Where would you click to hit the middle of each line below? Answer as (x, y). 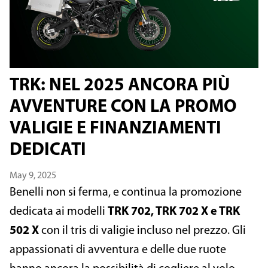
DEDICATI (48, 150)
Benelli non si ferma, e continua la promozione (126, 193)
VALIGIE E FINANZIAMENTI (115, 129)
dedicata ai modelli (59, 212)
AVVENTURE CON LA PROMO (123, 107)
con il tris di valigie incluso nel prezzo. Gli (142, 231)
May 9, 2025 (33, 176)
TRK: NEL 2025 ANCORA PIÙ (120, 86)
